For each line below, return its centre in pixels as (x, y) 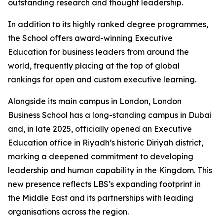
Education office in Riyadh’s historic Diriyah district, (106, 143)
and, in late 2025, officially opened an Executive (100, 129)
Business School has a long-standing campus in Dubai (110, 115)
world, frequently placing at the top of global (94, 66)
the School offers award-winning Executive (90, 38)
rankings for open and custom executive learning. (102, 79)
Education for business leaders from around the (98, 52)
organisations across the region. (68, 212)
